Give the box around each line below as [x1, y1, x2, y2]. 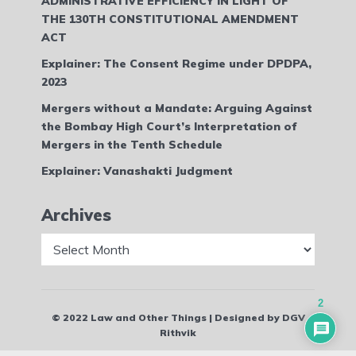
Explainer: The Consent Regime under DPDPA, [41, 56, 311, 71]
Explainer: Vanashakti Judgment [41, 163, 233, 178]
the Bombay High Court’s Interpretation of [41, 118, 297, 133]
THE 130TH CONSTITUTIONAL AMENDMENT [41, 11, 299, 26]
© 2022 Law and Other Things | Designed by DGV [51, 311, 305, 324]
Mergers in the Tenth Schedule [41, 137, 222, 152]
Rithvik [160, 327, 196, 339]
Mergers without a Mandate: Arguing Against [41, 100, 312, 115]
